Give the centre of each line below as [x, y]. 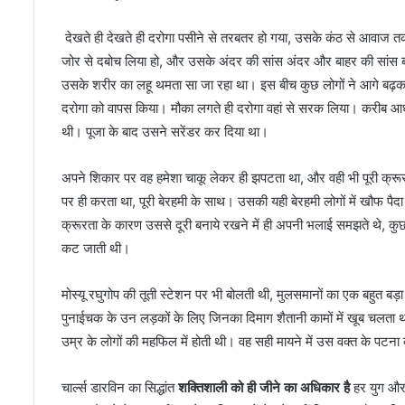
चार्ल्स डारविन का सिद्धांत [120, 388]
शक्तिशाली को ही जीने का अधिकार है [264, 388]
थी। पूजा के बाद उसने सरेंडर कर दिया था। [165, 132]
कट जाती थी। [96, 249]
